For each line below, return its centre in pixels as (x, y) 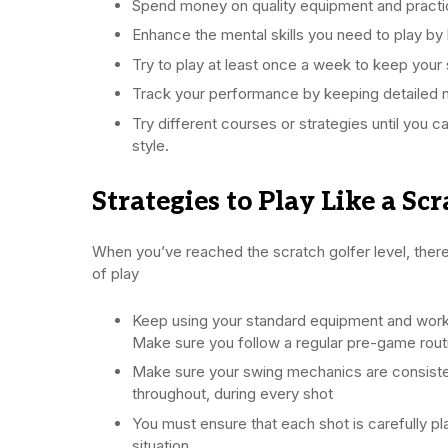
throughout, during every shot (232, 394)
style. (150, 145)
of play (115, 273)
